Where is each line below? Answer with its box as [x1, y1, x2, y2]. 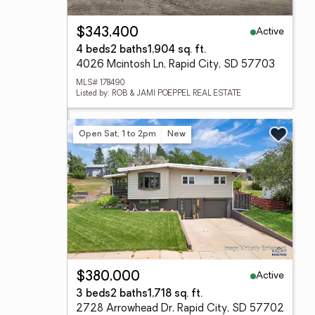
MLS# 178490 [76, 79, 125, 87]
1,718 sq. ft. [148, 289, 202, 300]
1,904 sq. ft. [148, 45, 206, 56]
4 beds [76, 45, 110, 56]
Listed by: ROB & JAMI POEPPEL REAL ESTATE [76, 90, 241, 98]
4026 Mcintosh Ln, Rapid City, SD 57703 [76, 60, 275, 70]
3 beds [76, 289, 110, 300]
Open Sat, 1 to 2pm [79, 129, 156, 139]
